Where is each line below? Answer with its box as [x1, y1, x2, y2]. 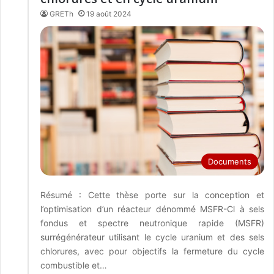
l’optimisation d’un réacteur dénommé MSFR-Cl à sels [40, 204, 264, 215]
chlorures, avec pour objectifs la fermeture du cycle [40, 246, 264, 257]
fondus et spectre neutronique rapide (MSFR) [40, 218, 264, 229]
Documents [208, 157, 251, 167]
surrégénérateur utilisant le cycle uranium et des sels [40, 232, 264, 243]
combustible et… [40, 260, 107, 271]
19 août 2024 [86, 9, 131, 19]
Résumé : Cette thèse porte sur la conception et [40, 190, 264, 201]
